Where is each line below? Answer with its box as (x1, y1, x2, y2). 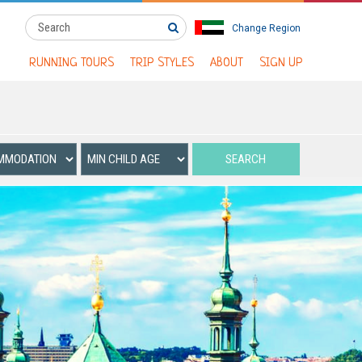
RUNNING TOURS (29, 57, 114, 70)
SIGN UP (259, 57, 303, 70)
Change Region (232, 23, 301, 34)
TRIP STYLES (130, 57, 194, 70)
